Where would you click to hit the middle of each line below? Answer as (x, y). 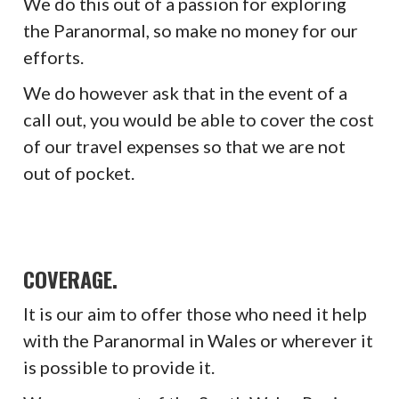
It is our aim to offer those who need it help (195, 313)
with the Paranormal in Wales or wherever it (199, 340)
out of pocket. (79, 172)
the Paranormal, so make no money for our (191, 30)
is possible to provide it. (119, 366)
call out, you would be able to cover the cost (199, 119)
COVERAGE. (71, 278)
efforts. (54, 57)
